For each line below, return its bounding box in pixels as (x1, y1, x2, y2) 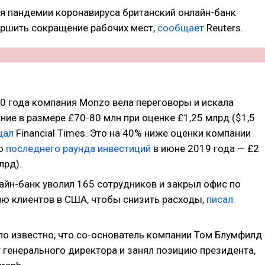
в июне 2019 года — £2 (151, 143, 259, 154)
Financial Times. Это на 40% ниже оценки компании (16, 127, 251, 139)
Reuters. (206, 22, 243, 34)
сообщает (157, 22, 206, 34)
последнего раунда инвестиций (6, 143, 151, 154)
